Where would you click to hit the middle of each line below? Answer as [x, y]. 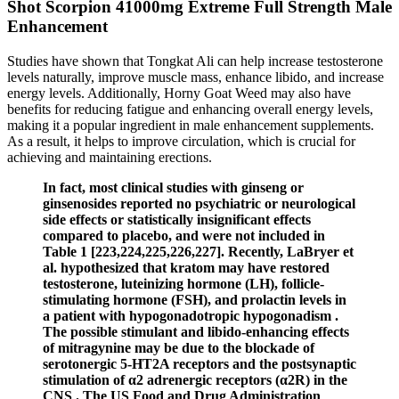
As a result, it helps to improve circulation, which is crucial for [181, 141]
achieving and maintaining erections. [110, 157]
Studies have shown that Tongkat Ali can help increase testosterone [195, 61]
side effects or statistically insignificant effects [177, 219]
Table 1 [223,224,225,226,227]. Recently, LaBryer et [198, 251]
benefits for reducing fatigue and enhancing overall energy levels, [190, 109]
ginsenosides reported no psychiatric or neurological [199, 203]
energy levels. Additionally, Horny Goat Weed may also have [179, 93]
